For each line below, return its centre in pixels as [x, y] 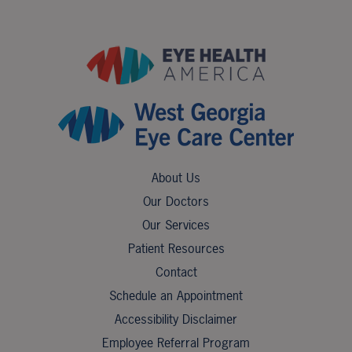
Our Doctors [176, 201]
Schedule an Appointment [176, 295]
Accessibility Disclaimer [176, 319]
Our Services [176, 224]
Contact [176, 271]
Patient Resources [176, 248]
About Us [176, 177]
